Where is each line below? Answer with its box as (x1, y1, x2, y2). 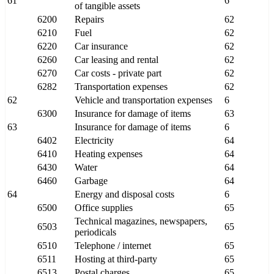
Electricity (75, 135, 114, 146)
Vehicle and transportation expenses (75, 95, 212, 106)
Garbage (75, 176, 108, 187)
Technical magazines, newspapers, (75, 216, 207, 227)
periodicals (75, 227, 116, 238)
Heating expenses (75, 149, 143, 160)
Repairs (75, 14, 104, 25)
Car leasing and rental (75, 54, 158, 65)
